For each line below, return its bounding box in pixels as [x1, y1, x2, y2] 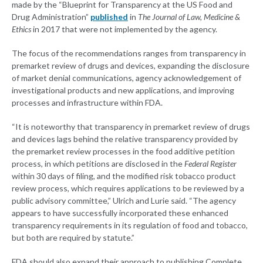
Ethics [12, 23, 31, 34]
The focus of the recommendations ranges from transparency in [12, 48, 246, 58]
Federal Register [184, 158, 237, 168]
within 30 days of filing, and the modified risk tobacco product [12, 170, 236, 181]
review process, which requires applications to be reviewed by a [12, 183, 244, 193]
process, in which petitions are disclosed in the [12, 158, 184, 168]
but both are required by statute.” [12, 232, 134, 242]
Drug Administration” [12, 11, 90, 22]
